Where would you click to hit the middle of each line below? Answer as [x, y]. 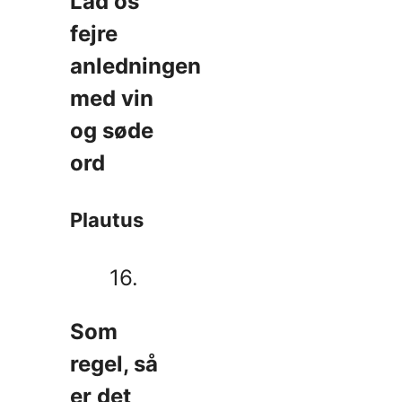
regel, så [114, 363]
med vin [112, 99]
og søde [112, 131]
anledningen [135, 66]
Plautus [107, 220]
